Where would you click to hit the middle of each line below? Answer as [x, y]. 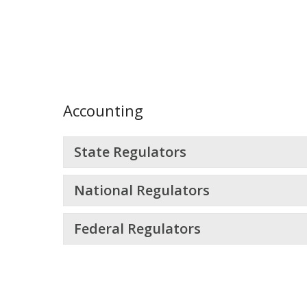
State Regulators [130, 152]
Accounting [103, 111]
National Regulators [142, 191]
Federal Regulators [137, 229]
